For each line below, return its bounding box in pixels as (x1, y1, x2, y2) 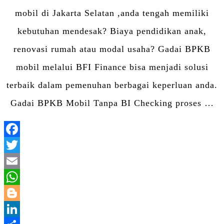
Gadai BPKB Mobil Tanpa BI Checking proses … (10, 97, 214, 108)
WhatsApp (112, 187, 154, 198)
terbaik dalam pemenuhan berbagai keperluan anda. (6, 79, 217, 90)
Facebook (112, 139, 151, 150)
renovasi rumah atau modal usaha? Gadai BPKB (13, 43, 210, 54)
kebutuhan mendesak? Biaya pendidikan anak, (17, 25, 206, 36)
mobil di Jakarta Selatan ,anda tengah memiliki (15, 7, 209, 18)
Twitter (112, 155, 141, 166)
